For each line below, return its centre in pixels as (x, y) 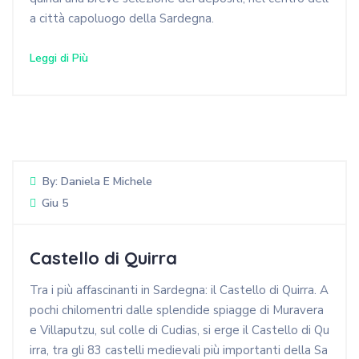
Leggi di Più (59, 58)
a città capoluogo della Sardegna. (122, 19)
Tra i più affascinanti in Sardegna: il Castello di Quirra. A (179, 290)
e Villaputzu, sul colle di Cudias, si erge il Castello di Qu (179, 331)
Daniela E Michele (107, 182)
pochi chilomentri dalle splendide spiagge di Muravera (177, 311)
